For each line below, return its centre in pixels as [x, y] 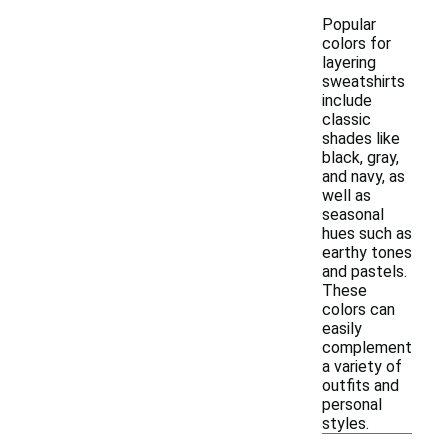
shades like [361, 138]
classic [346, 119]
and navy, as [363, 176]
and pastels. [364, 271]
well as [346, 195]
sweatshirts [363, 81]
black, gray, [360, 157]
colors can [358, 309]
